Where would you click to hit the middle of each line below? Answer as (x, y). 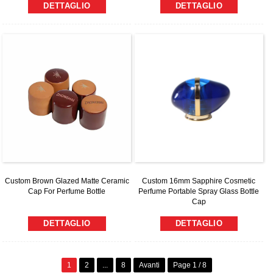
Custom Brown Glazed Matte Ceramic (67, 181)
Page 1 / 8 (190, 265)
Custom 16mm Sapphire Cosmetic (199, 181)
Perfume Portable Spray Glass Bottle (199, 192)
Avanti (149, 265)
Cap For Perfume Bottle (67, 192)
